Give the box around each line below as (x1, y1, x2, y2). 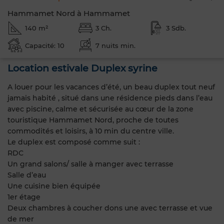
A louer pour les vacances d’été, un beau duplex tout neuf (7, 82, 215, 91)
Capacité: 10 (25, 41, 64, 49)
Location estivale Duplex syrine (7, 62, 157, 74)
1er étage (7, 192, 40, 201)
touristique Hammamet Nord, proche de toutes (7, 115, 178, 124)
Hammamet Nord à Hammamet (7, 8, 130, 18)
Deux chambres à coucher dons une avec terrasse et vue (7, 203, 212, 212)
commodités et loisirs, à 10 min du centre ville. (7, 126, 174, 135)
